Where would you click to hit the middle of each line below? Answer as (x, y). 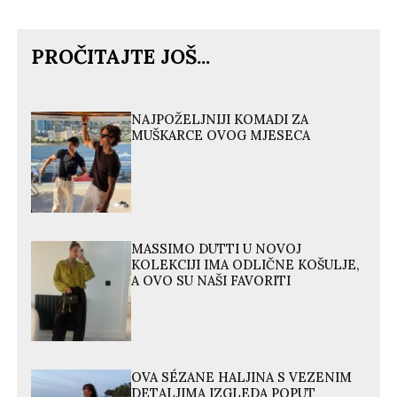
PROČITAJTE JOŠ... (121, 57)
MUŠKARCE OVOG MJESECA (221, 136)
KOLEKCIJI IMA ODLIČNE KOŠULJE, (245, 265)
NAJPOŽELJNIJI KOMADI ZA (220, 120)
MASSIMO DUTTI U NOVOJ (217, 249)
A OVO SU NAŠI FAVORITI (211, 280)
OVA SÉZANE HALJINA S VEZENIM (242, 377)
